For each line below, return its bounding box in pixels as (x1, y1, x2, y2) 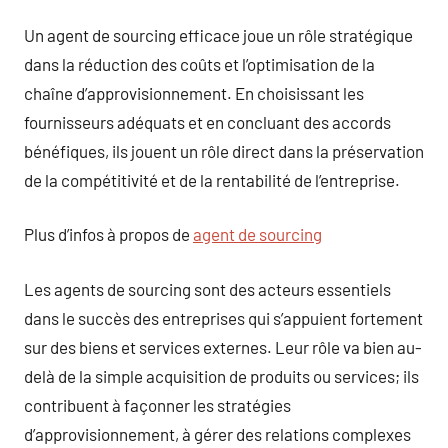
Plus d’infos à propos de (24, 224, 193, 244)
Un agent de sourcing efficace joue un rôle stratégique (24, 24, 413, 45)
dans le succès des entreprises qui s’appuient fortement (24, 307, 423, 328)
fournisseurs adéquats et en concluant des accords (24, 111, 391, 132)
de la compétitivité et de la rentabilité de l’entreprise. (24, 169, 400, 190)
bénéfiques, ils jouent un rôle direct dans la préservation (24, 140, 424, 161)
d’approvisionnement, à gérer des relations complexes (24, 423, 411, 444)
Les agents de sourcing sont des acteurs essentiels (24, 278, 391, 299)
